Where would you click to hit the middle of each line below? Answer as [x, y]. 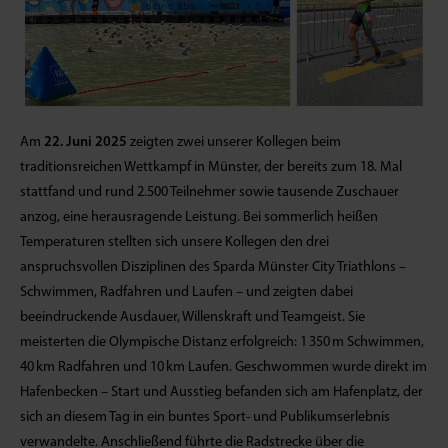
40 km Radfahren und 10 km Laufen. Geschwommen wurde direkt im [223, 367]
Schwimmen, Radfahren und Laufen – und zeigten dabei [186, 292]
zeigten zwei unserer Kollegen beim [234, 142]
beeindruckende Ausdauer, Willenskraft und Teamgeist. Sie [192, 317]
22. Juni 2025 [85, 142]
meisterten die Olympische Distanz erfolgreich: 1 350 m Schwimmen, [222, 342]
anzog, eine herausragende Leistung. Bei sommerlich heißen [199, 217]
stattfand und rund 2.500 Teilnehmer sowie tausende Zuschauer [209, 192]
